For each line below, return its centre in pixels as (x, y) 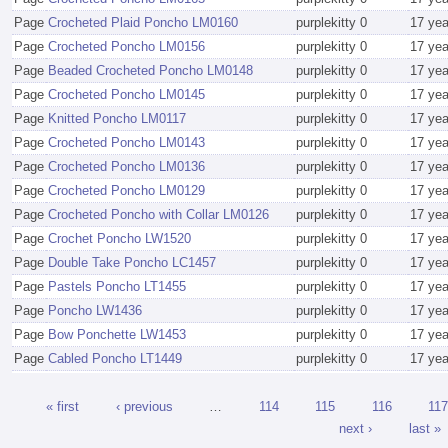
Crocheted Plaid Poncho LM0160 (143, 23)
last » (424, 428)
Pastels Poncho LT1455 (117, 287)
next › (355, 428)
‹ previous (144, 406)
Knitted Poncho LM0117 (117, 119)
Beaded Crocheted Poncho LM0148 (150, 71)
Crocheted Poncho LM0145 (126, 95)
